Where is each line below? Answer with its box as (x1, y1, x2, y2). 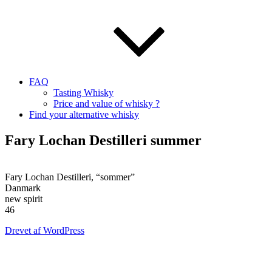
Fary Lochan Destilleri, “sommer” (5, 171, 135, 182)
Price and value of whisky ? (53, 98, 160, 109)
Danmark (5, 182, 41, 193)
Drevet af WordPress (5, 225, 84, 236)
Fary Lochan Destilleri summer (5, 132, 202, 148)
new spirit (5, 193, 42, 204)
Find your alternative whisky (29, 109, 139, 120)
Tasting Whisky (53, 87, 114, 98)
